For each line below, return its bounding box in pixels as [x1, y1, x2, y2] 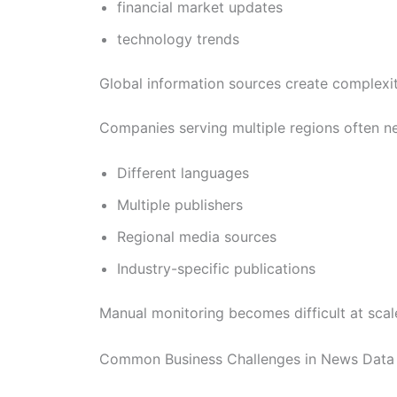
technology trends [117, 29, 239, 48]
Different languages [117, 164, 249, 183]
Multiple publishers [117, 196, 243, 214]
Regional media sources [117, 228, 276, 246]
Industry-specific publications [117, 260, 315, 278]
